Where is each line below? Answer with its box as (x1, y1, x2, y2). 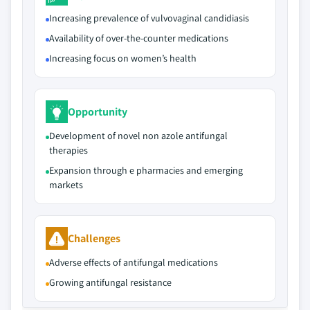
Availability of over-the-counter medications (49, 32, 228, 44)
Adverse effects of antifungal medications (49, 256, 218, 268)
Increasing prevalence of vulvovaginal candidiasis (49, 12, 249, 24)
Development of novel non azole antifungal (49, 129, 228, 142)
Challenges (68, 230, 120, 246)
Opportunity (68, 104, 127, 119)
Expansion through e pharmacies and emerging (49, 164, 243, 176)
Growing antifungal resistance (49, 276, 172, 289)
